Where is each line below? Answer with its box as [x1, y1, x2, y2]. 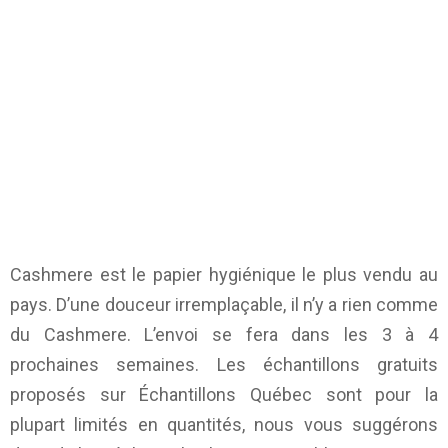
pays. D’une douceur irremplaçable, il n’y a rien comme [10, 294, 438, 316]
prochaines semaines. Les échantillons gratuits [10, 354, 438, 376]
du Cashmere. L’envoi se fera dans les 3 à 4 [10, 324, 438, 346]
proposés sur [10, 384, 140, 406]
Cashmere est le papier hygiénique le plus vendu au [10, 264, 438, 286]
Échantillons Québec [139, 384, 313, 406]
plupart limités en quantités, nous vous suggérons [10, 414, 438, 436]
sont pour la [312, 384, 439, 406]
